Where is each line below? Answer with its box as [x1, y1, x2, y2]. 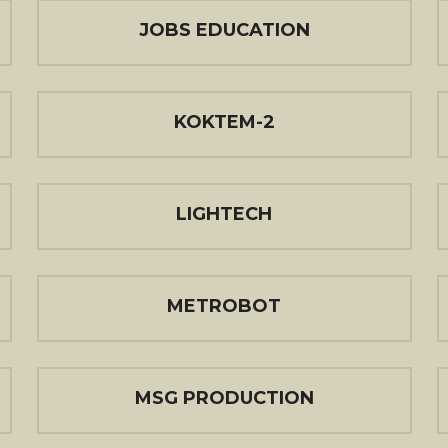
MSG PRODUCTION [134, 387, 314, 409]
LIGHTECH [176, 203, 272, 225]
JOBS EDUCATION [138, 19, 310, 41]
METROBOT [167, 295, 281, 317]
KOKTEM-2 [173, 111, 275, 133]
